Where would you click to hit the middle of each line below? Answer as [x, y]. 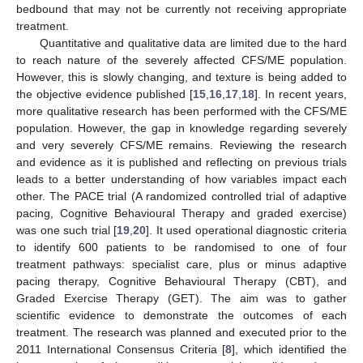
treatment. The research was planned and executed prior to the [181, 332]
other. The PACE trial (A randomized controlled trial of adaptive [181, 196]
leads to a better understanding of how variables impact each [181, 179]
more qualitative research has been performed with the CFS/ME [181, 111]
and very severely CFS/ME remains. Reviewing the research [181, 145]
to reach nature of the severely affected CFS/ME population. [181, 60]
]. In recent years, [301, 94]
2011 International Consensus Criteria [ [121, 349]
